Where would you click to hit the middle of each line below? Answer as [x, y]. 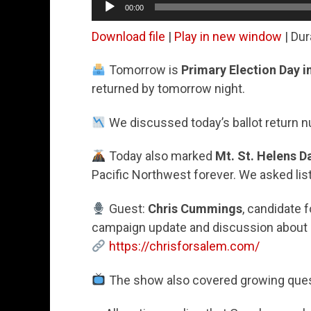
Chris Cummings [195, 209]
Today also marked [160, 156]
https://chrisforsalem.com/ [184, 246]
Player [108, 14]
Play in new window [228, 36]
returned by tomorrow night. [168, 89]
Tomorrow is [143, 70]
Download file [128, 36]
